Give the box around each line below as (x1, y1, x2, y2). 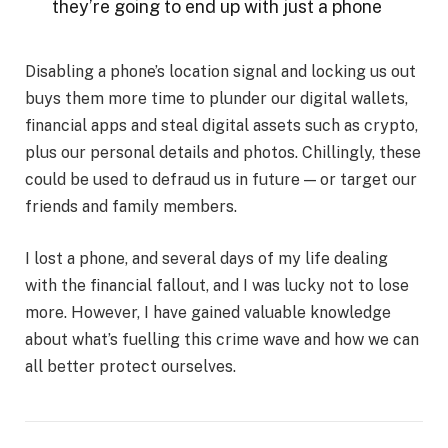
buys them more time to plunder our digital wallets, (25, 89, 408, 109)
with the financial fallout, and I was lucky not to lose (25, 275, 409, 295)
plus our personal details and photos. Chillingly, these (25, 143, 421, 163)
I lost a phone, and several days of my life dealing (25, 248, 388, 268)
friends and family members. (25, 197, 237, 217)
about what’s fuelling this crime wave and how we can (25, 329, 419, 349)
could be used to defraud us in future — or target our (25, 170, 417, 190)
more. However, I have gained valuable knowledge (25, 302, 391, 322)
